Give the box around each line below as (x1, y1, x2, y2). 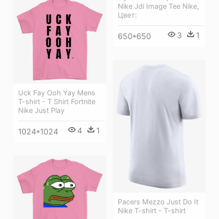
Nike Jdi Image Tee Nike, (118, 1, 199, 10)
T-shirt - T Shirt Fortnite (18, 97, 95, 106)
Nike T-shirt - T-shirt (118, 206, 186, 215)
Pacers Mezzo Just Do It (118, 197, 198, 206)
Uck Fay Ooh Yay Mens (18, 88, 95, 97)
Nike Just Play (18, 106, 65, 115)
